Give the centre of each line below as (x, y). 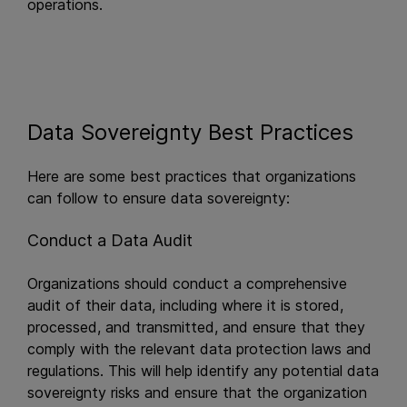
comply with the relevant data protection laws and (199, 349)
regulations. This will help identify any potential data (203, 371)
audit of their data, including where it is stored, (185, 305)
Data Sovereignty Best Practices (194, 132)
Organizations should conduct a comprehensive (187, 283)
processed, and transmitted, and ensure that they (196, 327)
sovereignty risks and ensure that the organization (197, 392)
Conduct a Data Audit (110, 240)
